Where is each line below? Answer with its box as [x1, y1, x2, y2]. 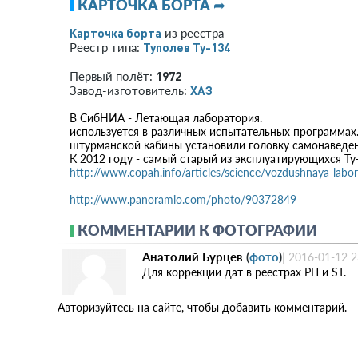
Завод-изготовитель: [70, 83, 190, 97]
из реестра [161, 26, 224, 40]
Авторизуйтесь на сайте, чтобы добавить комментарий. [58, 300, 347, 314]
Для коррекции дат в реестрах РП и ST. [142, 265, 346, 279]
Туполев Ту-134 [143, 39, 230, 55]
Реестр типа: [70, 40, 143, 54]
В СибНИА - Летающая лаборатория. [70, 111, 262, 125]
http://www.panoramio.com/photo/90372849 [70, 193, 296, 206]
